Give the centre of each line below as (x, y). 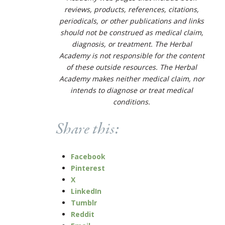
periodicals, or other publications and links (132, 21)
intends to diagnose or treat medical (132, 90)
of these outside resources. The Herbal (132, 67)
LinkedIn (86, 191)
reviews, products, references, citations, (132, 9)
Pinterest (88, 168)
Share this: (87, 129)
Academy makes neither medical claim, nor (132, 78)
